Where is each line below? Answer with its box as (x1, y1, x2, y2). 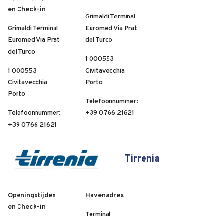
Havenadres (85, 191, 124, 199)
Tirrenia (125, 154, 160, 164)
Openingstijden (8, 191, 56, 199)
